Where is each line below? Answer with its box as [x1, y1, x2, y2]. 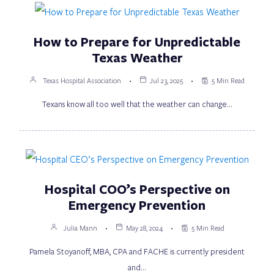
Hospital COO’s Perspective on [44, 180, 230, 198]
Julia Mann [63, 223, 97, 232]
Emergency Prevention [68, 196, 206, 213]
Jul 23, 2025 [150, 75, 183, 85]
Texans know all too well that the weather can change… [42, 98, 232, 109]
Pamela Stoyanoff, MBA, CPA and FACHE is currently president [29, 245, 245, 257]
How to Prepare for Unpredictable [34, 32, 240, 50]
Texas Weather [91, 48, 183, 66]
